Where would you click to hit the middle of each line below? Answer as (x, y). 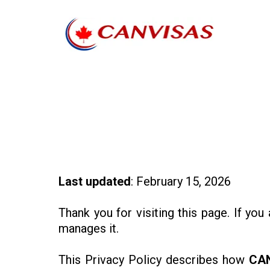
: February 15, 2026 (181, 182)
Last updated (95, 182)
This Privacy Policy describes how (154, 260)
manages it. (89, 229)
